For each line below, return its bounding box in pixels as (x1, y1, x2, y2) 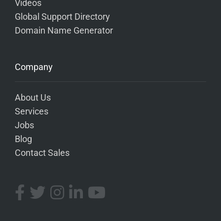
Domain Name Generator (15, 25, 113, 36)
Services (15, 106, 48, 116)
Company (15, 61, 53, 72)
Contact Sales (15, 147, 70, 158)
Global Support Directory (15, 11, 110, 22)
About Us (15, 92, 51, 103)
